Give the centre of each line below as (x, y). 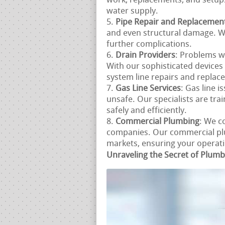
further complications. (149, 44)
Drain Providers (145, 55)
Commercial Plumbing (157, 122)
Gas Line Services (148, 88)
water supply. (132, 11)
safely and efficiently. (147, 110)
